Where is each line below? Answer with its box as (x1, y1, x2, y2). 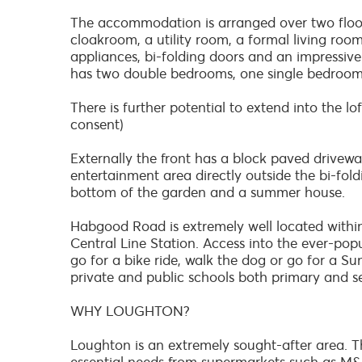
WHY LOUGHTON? (70, 302, 190, 320)
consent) (70, 116, 124, 133)
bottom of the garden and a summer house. (70, 183, 345, 201)
